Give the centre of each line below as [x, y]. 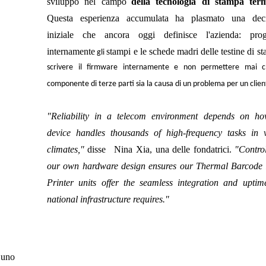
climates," [66, 150]
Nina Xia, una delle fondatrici [172, 150]
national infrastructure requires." [108, 199]
